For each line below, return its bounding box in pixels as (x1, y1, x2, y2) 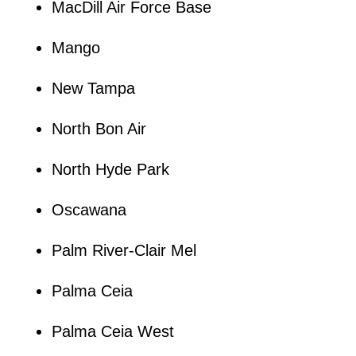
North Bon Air (51, 119, 146, 137)
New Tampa (51, 79, 135, 97)
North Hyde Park (51, 160, 169, 178)
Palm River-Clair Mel (51, 241, 196, 259)
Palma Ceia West (51, 322, 174, 340)
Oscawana (51, 200, 126, 219)
